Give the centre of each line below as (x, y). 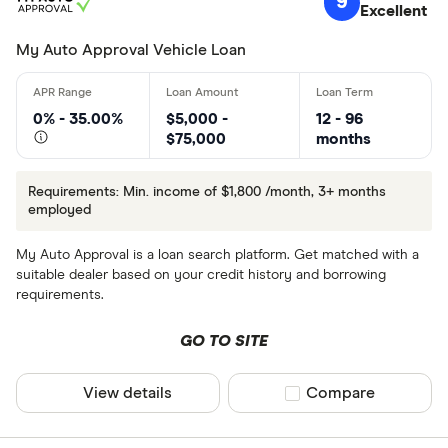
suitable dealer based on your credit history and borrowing (201, 275)
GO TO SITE (223, 341)
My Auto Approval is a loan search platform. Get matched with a (217, 255)
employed (59, 209)
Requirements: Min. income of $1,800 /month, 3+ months (206, 191)
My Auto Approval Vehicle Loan (131, 49)
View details (128, 393)
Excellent (393, 10)
